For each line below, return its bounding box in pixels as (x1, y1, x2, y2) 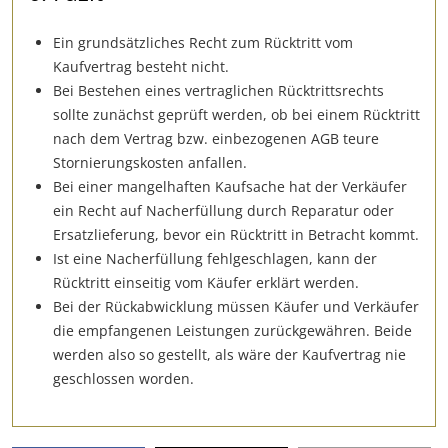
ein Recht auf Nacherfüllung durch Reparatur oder (53, 200, 394, 220)
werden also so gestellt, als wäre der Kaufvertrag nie (53, 344, 406, 364)
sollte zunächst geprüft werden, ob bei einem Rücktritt (53, 104, 420, 124)
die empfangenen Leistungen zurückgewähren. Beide (53, 320, 412, 340)
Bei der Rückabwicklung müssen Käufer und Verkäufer (53, 296, 419, 316)
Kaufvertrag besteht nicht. (53, 56, 229, 76)
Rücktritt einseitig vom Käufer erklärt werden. (53, 272, 359, 292)
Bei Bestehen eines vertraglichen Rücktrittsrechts (53, 80, 384, 100)
